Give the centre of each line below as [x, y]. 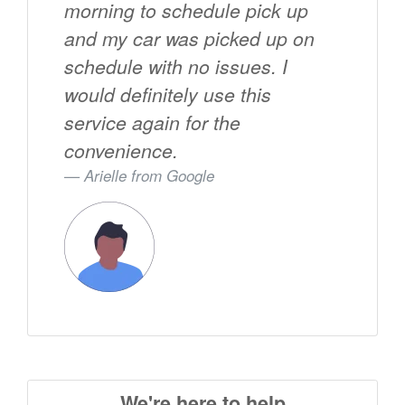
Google [190, 176]
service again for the [152, 122]
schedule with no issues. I [176, 66]
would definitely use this [168, 94]
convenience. [121, 151]
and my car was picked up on [189, 38]
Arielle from [125, 176]
